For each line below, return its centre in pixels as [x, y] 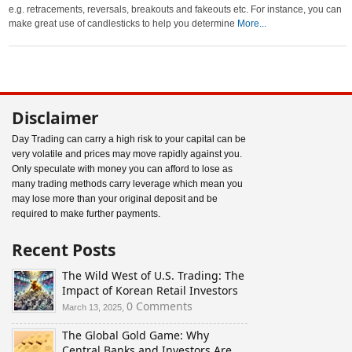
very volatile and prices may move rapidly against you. [127, 154]
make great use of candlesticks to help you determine [123, 24]
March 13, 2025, [94, 307]
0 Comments [159, 306]
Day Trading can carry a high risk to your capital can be [129, 139]
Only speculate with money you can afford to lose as [122, 169]
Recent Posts [64, 250]
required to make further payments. [86, 214]
